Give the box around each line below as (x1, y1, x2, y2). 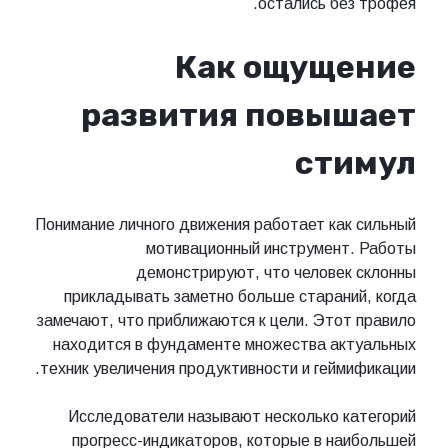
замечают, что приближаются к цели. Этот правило (37, 312, 416, 330)
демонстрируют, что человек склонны (136, 264, 416, 282)
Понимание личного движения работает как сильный (35, 216, 416, 234)
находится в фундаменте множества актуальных (53, 336, 416, 354)
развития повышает (81, 95, 416, 134)
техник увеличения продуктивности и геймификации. (40, 360, 416, 378)
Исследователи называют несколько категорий (68, 408, 416, 426)
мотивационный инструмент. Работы (146, 240, 416, 258)
